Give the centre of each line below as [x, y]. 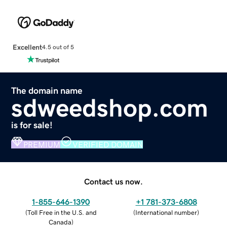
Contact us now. [113, 181]
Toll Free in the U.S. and [62, 212]
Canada [60, 222]
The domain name [47, 90]
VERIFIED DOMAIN [108, 144]
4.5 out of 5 [58, 47]
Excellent [27, 47]
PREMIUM [42, 144]
